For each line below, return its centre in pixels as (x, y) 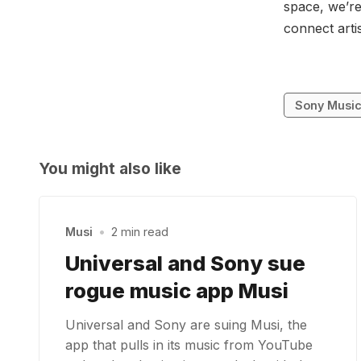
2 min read (140, 232)
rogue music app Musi (177, 291)
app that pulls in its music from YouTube (189, 345)
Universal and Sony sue (185, 263)
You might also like (110, 169)
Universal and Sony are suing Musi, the (186, 325)
